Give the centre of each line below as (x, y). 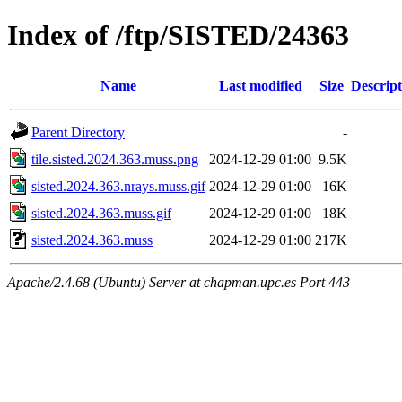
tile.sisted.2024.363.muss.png (115, 159)
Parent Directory (78, 132)
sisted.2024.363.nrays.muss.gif (118, 186)
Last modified (260, 85)
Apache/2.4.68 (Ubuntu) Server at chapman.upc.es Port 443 (179, 282)
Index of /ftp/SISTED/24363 (178, 35)
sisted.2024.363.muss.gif (101, 213)
